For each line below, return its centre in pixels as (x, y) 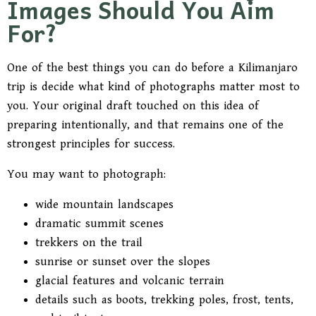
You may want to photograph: (86, 174)
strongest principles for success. (91, 144)
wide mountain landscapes (104, 205)
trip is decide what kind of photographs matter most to (153, 87)
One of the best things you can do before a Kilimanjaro (152, 68)
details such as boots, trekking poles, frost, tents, (164, 300)
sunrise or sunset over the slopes (123, 262)
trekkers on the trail (89, 243)
